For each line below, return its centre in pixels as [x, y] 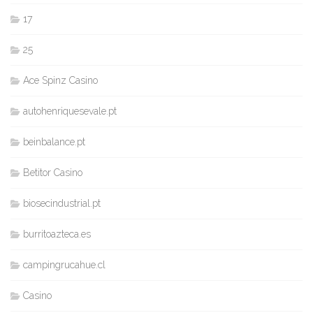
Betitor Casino [53, 172]
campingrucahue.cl [64, 264]
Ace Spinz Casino [60, 80]
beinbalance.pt [54, 141]
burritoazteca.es [57, 234]
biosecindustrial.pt [62, 203]
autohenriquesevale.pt [70, 111]
